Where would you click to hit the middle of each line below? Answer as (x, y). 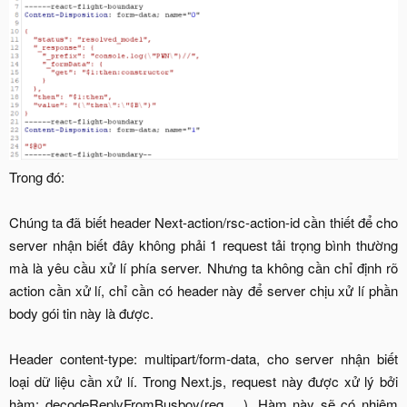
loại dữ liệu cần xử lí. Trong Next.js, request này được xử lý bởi (203, 381)
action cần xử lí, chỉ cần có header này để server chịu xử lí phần (203, 290)
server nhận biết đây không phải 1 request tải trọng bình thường (203, 244)
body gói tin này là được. (81, 313)
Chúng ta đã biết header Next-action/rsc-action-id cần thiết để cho (203, 222)
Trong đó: (37, 176)
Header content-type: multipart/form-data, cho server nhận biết (203, 358)
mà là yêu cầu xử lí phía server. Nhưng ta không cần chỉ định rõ (203, 267)
